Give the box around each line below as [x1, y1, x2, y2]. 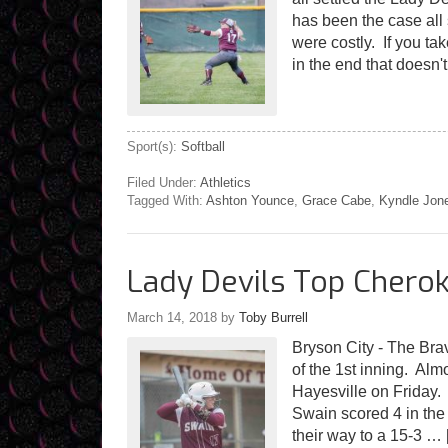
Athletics [200, 175, 251, 191]
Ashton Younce [206, 193, 294, 209]
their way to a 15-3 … [292, 427, 446, 445]
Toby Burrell [239, 310, 308, 326]
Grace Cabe [302, 193, 371, 209]
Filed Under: [127, 175, 200, 191]
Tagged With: [127, 193, 206, 209]
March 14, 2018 [127, 310, 217, 326]
